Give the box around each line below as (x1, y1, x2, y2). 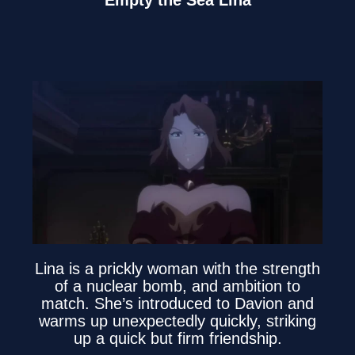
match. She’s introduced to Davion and (41, 295, 314, 313)
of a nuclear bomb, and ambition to (55, 277, 300, 296)
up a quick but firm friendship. (73, 330, 282, 348)
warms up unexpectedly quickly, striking (39, 312, 316, 330)
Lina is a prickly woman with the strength (35, 260, 320, 278)
